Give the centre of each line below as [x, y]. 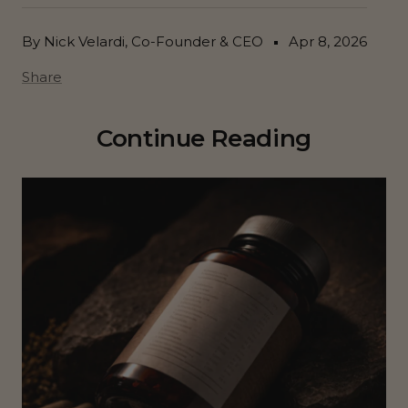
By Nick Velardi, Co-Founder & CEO [143, 42]
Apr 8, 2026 [328, 42]
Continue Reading [204, 139]
